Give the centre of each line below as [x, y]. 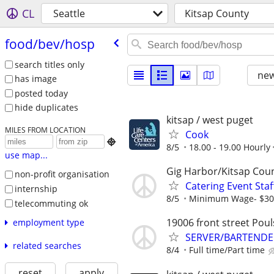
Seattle [69, 13]
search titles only [49, 64]
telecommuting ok [51, 203]
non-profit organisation [62, 174]
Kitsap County [217, 13]
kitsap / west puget [210, 120]
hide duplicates [46, 108]
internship [36, 188]
